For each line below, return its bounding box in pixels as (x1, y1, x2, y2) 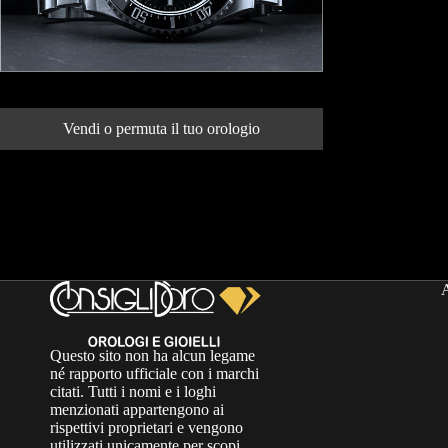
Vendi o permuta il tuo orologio (62, 119, 260, 137)
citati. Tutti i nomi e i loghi (50, 383, 216, 401)
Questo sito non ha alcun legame (50, 347, 255, 365)
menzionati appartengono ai (50, 401, 224, 419)
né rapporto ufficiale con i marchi (50, 365, 259, 383)
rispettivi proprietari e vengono (50, 419, 243, 437)
